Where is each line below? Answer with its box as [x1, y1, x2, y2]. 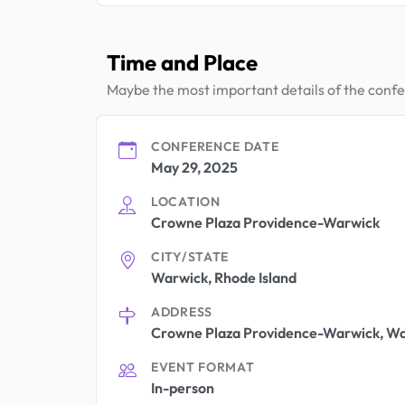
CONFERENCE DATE [151, 137, 279, 155]
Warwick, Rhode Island [151, 268, 297, 287]
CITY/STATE [151, 248, 229, 265]
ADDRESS [151, 303, 212, 320]
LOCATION [151, 193, 221, 210]
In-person [151, 378, 214, 397]
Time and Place [107, 48, 258, 76]
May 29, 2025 [151, 157, 238, 176]
